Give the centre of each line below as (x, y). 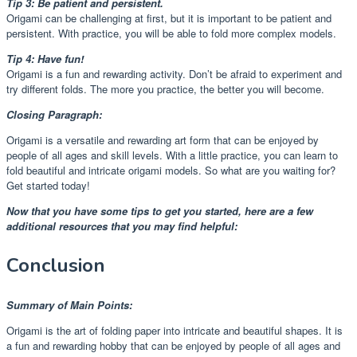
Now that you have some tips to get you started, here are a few (160, 210)
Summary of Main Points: (69, 304)
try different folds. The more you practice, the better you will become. (165, 88)
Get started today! (48, 185)
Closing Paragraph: (54, 114)
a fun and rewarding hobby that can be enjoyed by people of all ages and (173, 345)
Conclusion (56, 265)
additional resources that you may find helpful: (122, 226)
